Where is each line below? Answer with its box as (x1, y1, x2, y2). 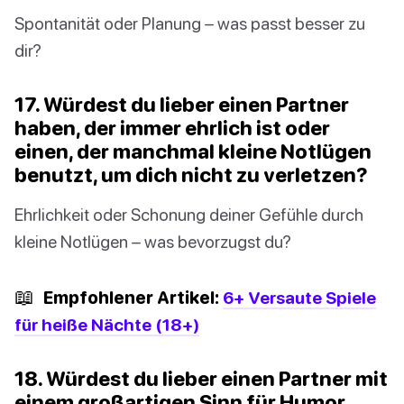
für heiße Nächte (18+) (14, 314, 199, 335)
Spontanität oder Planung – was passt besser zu (14, 13, 365, 34)
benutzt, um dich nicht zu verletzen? (14, 162, 368, 188)
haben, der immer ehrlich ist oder (14, 115, 330, 141)
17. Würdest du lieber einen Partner (14, 92, 349, 117)
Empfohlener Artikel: (40, 287, 223, 308)
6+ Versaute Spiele (223, 287, 376, 308)
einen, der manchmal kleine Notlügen (14, 139, 372, 164)
